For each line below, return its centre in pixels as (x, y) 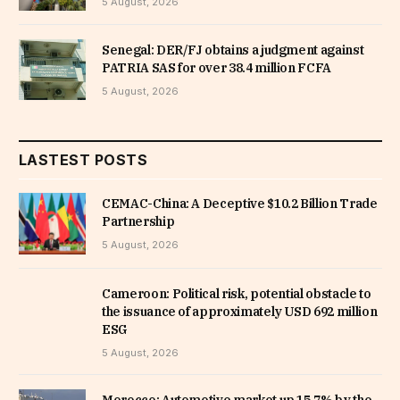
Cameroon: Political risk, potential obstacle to (237, 293)
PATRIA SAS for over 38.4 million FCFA (217, 68)
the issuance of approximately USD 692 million (240, 311)
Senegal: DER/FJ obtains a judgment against (233, 50)
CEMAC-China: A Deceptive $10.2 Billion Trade (240, 204)
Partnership (138, 222)
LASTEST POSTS (83, 160)
